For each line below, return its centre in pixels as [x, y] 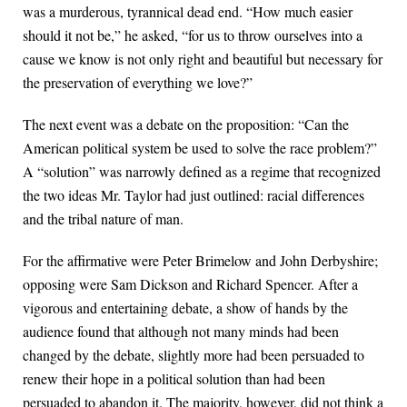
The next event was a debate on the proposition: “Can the [186, 124]
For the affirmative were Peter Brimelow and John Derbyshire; [200, 260]
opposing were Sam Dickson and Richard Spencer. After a [190, 283]
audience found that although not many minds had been [181, 331]
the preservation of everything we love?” [138, 82]
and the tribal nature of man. [103, 218]
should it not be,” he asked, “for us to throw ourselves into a [193, 35]
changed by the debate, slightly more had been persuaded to [194, 354]
